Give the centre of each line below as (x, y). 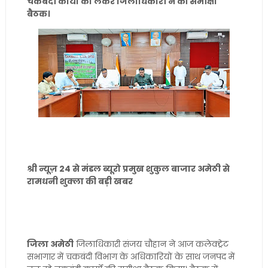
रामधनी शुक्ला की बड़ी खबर (80, 181)
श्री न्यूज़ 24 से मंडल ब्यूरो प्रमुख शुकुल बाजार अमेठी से (128, 169)
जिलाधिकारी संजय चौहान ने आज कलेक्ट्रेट (151, 244)
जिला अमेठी (50, 244)
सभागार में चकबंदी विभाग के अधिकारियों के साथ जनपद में (130, 257)
